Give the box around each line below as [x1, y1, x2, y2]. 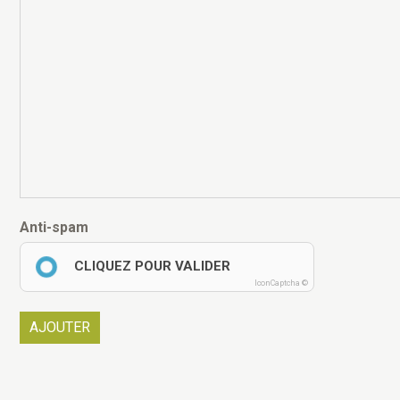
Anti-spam [20, 219, 88, 236]
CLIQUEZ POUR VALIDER [74, 258, 230, 274]
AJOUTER [29, 319, 90, 336]
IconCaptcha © [254, 279, 308, 287]
